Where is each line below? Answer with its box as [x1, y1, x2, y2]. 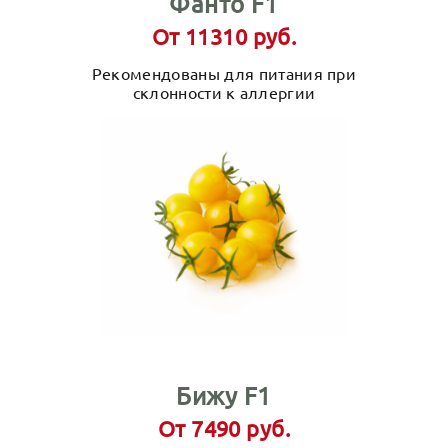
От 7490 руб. [157, 415, 291, 441]
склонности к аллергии [132, 82, 316, 102]
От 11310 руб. [151, 23, 297, 49]
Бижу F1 [176, 381, 272, 410]
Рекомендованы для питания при [91, 63, 357, 83]
